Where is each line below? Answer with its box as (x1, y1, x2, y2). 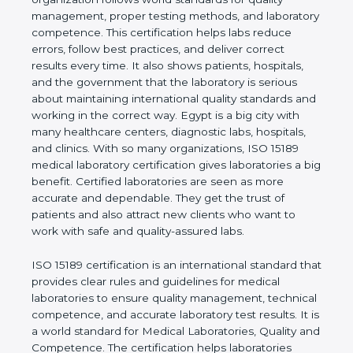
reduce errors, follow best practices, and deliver (32, 43, 284, 56)
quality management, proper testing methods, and (32, 9, 301, 23)
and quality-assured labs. (32, 241, 163, 255)
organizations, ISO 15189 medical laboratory (32, 158, 262, 172)
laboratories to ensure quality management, (32, 308, 265, 321)
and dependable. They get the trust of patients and (32, 208, 305, 221)
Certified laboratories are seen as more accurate (32, 191, 289, 205)
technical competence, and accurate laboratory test (32, 325, 308, 338)
